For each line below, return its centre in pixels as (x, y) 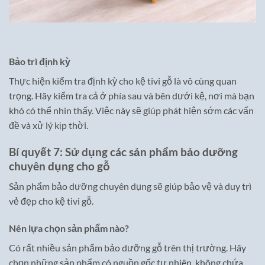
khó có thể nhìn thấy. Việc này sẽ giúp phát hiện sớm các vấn (131, 110)
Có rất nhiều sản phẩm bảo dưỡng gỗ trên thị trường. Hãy (127, 247)
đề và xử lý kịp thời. (49, 125)
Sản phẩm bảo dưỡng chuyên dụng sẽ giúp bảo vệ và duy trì (130, 186)
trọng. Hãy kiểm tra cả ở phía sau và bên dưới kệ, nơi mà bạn (132, 95)
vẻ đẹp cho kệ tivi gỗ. (51, 201)
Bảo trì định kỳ (40, 61)
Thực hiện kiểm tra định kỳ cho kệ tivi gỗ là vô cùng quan (123, 80)
